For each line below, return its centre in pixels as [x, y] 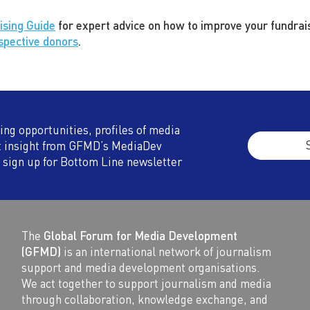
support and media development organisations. [140, 267]
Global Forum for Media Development [140, 235]
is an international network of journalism [166, 251]
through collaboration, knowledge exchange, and [144, 299]
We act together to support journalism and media [146, 283]
